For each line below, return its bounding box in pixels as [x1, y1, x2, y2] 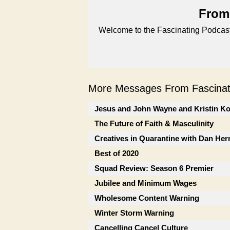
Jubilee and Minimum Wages [94, 179, 197, 187]
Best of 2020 [94, 149, 139, 158]
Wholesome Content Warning [94, 194, 199, 202]
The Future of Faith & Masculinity [94, 119, 214, 128]
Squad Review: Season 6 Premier [94, 164, 214, 172]
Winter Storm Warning [94, 208, 174, 217]
